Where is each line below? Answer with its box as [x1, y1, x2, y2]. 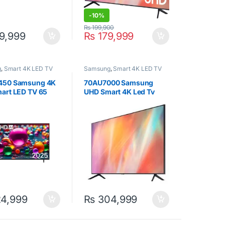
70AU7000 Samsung [84, 78, 154, 87]
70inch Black [84, 96, 127, 105]
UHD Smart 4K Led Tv [84, 87, 155, 96]
